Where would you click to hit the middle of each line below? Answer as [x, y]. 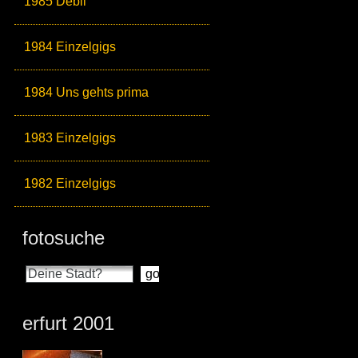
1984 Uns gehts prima [86, 93]
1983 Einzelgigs [70, 138]
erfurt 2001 [68, 324]
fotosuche [64, 238]
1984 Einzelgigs [70, 47]
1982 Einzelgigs [70, 184]
